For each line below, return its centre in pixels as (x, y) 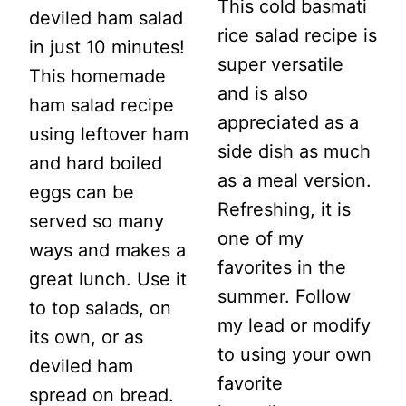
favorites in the (282, 267)
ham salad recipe (101, 105)
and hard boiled (96, 163)
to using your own (295, 354)
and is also (263, 93)
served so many (97, 221)
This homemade (97, 76)
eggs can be (82, 192)
